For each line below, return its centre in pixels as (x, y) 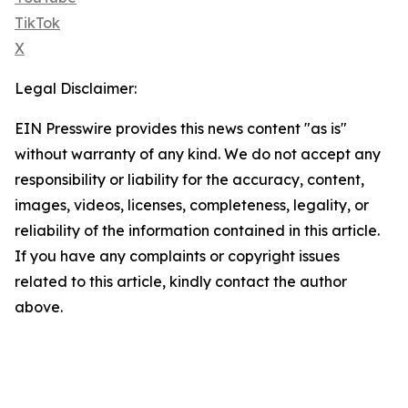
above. (39, 307)
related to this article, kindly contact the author (181, 282)
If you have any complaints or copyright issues (177, 256)
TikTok (37, 23)
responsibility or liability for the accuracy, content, (189, 180)
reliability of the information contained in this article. (197, 231)
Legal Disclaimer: (76, 89)
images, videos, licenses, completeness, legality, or (192, 205)
